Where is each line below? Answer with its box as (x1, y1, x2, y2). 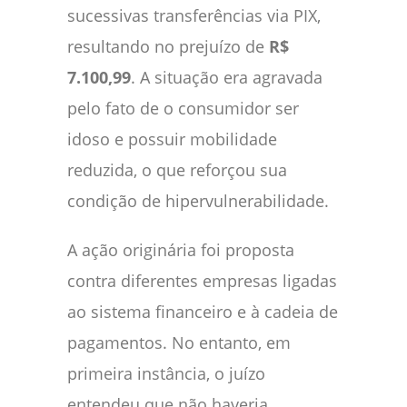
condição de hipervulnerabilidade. (67, 189, 329, 212)
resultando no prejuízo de (67, 35, 269, 57)
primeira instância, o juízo (67, 362, 265, 384)
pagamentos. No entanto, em (67, 331, 291, 353)
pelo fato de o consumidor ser (67, 96, 299, 119)
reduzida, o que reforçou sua (67, 158, 287, 181)
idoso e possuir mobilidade (67, 127, 277, 150)
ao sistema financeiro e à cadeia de (67, 300, 338, 323)
